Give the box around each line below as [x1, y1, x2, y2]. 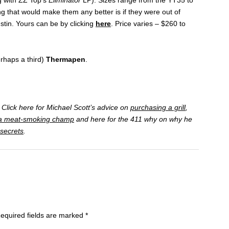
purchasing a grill [130, 103, 186, 111]
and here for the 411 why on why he [74, 114, 192, 123]
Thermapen [46, 55, 85, 63]
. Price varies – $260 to [111, 19, 186, 28]
